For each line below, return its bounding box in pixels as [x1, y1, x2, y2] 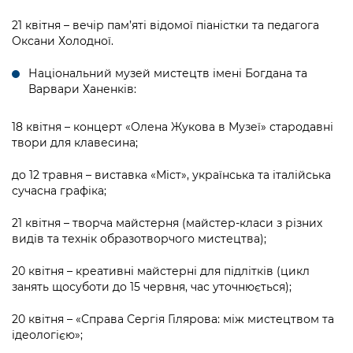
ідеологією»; [12, 328, 83, 343]
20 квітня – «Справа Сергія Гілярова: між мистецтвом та [12, 312, 334, 327]
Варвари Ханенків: [28, 82, 136, 97]
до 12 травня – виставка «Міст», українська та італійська [12, 168, 331, 183]
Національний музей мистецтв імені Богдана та [28, 66, 307, 81]
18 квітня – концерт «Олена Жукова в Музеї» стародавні [12, 120, 333, 135]
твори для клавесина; [12, 136, 138, 150]
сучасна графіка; [12, 184, 106, 199]
